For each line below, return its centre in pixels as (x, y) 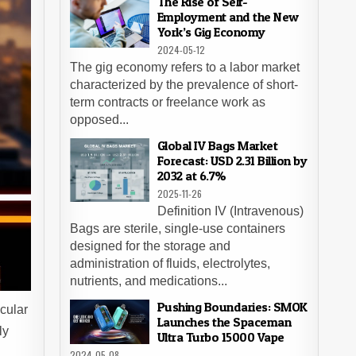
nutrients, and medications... (148, 281)
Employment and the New (228, 17)
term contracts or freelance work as (167, 102)
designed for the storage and (150, 246)
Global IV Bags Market (217, 145)
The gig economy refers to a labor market (184, 67)
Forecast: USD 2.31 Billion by (232, 161)
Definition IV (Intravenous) (230, 211)
